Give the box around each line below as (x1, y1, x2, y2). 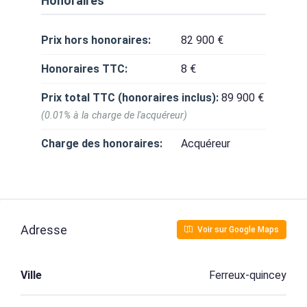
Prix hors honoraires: (41, 34, 151, 47)
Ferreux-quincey (209, 269, 286, 282)
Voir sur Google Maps (195, 225, 279, 234)
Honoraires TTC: (41, 62, 127, 75)
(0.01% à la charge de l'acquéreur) (41, 110, 187, 121)
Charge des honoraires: (41, 137, 162, 150)
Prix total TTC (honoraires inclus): (41, 91, 219, 104)
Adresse (21, 222, 67, 237)
